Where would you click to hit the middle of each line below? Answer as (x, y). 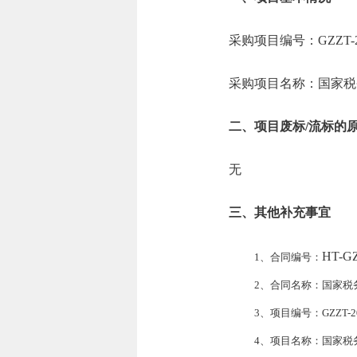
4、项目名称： (288, 341)
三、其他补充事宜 (280, 212)
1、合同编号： (288, 257)
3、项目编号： (288, 313)
